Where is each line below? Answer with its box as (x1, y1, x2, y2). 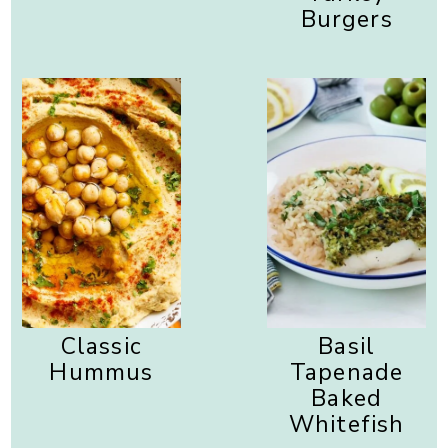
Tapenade (290, 357, 404, 388)
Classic (60, 331, 142, 362)
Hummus (49, 357, 154, 388)
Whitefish (288, 409, 405, 440)
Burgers (300, 4, 393, 35)
